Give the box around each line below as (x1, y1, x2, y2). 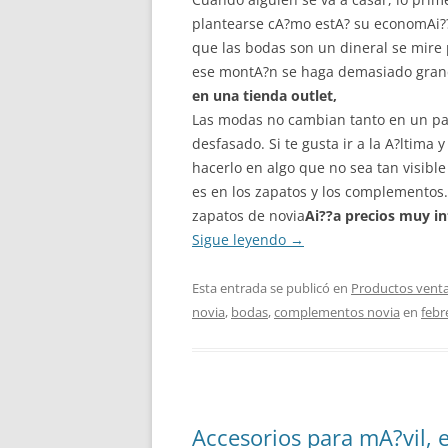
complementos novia (274, 303, 400, 321)
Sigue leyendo (192, 230, 290, 249)
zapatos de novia (192, 206, 305, 225)
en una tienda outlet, (192, 86, 337, 105)
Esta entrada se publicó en (192, 279, 351, 297)
